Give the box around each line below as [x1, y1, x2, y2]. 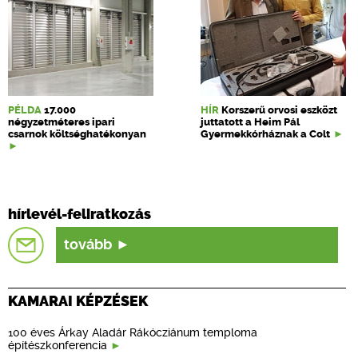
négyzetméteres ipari [8, 116, 115, 128]
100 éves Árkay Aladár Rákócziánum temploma [8, 325, 257, 339]
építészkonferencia [8, 338, 107, 352]
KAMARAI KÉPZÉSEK [8, 292, 148, 310]
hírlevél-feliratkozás [8, 205, 151, 223]
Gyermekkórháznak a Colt [201, 128, 330, 140]
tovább [64, 237, 113, 253]
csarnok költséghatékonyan [8, 128, 146, 140]
